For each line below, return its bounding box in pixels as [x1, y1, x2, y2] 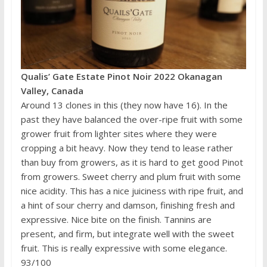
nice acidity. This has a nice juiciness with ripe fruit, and [20, 185, 243, 197]
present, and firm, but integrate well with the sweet [20, 228, 234, 240]
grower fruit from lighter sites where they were [20, 128, 217, 140]
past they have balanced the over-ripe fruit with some [20, 113, 243, 126]
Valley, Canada [20, 85, 83, 97]
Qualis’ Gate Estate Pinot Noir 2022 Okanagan [20, 70, 222, 83]
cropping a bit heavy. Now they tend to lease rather [20, 142, 233, 154]
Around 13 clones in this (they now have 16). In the [20, 99, 228, 111]
